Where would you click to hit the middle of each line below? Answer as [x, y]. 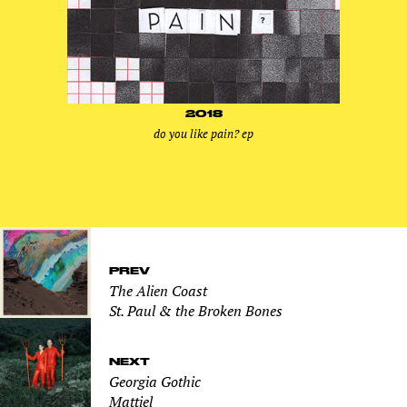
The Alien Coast [158, 290]
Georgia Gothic [155, 381]
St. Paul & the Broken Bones [196, 310]
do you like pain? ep [203, 133]
